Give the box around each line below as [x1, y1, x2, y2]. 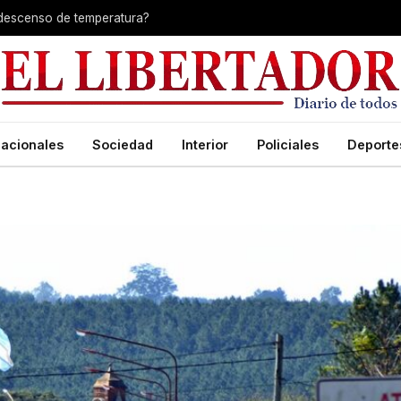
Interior [182, 136, 228, 152]
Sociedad [92, 136, 153, 152]
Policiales [257, 136, 319, 152]
